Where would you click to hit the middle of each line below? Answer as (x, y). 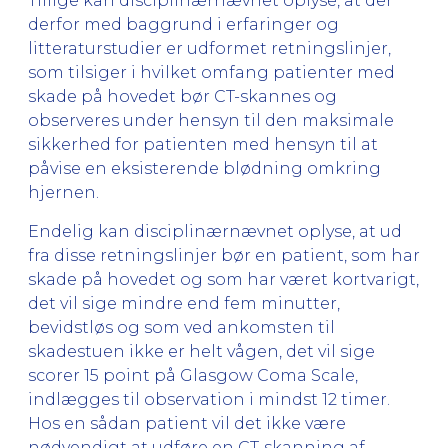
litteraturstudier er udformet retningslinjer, (209, 48)
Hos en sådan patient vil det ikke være (187, 423)
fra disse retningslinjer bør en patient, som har (224, 255)
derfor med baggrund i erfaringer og (183, 24)
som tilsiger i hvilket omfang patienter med (211, 72)
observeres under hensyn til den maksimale (211, 120)
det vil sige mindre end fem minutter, (184, 303)
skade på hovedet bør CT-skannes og (182, 96)
